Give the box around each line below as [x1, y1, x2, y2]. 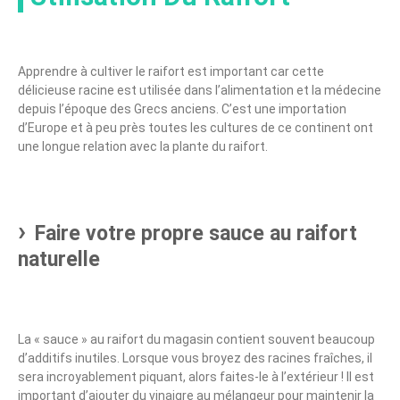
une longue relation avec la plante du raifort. [18, 138, 268, 154]
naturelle [18, 246, 100, 271]
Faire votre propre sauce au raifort [35, 221, 357, 246]
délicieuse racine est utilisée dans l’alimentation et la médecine [18, 82, 381, 97]
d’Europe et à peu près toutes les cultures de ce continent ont [18, 120, 373, 135]
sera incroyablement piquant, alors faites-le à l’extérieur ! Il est [18, 369, 374, 384]
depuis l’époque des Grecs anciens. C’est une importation [18, 101, 346, 116]
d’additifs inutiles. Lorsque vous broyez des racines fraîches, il [18, 350, 372, 365]
